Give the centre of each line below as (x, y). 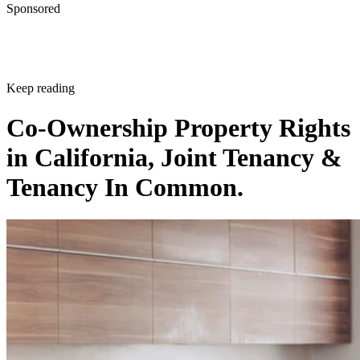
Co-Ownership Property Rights (178, 127)
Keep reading (41, 88)
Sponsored (33, 9)
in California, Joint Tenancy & (174, 157)
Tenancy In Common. (125, 187)
